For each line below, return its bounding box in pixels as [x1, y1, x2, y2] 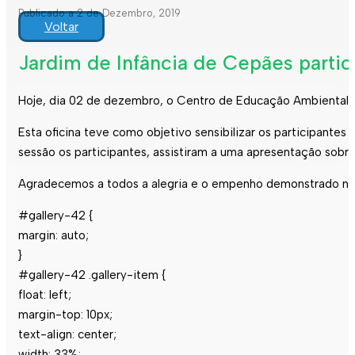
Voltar [44, 19, 78, 34]
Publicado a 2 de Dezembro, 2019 [18, 7, 181, 19]
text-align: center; [18, 326, 116, 342]
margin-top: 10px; [18, 307, 113, 322]
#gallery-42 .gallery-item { [18, 267, 166, 282]
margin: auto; [18, 227, 89, 242]
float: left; [18, 287, 71, 302]
